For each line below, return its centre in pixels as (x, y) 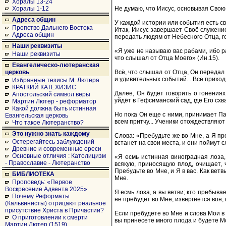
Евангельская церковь (37, 116)
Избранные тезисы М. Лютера (56, 80)
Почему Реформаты (41, 196)
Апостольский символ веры (51, 94)
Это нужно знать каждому (51, 134)
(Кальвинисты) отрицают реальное (55, 203)
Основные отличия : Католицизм (59, 156)
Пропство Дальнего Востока (52, 28)
